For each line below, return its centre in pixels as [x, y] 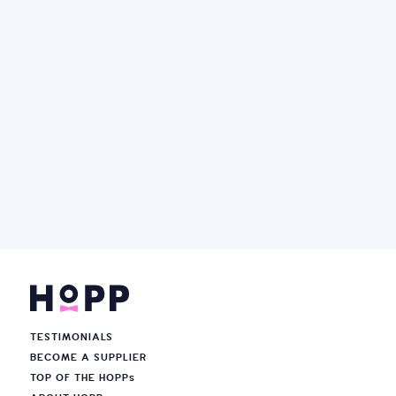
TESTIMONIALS [71, 337]
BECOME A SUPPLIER [88, 358]
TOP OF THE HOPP [79, 378]
